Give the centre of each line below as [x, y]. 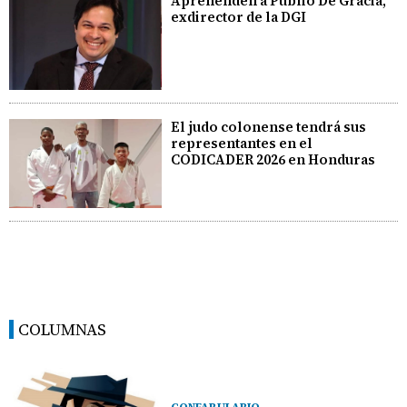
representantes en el [242, 143]
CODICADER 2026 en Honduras [273, 159]
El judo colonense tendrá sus [269, 126]
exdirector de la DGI [239, 16]
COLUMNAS [62, 330]
